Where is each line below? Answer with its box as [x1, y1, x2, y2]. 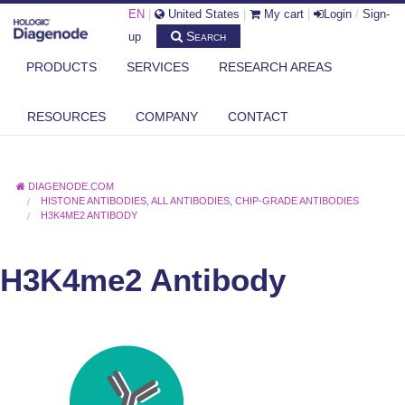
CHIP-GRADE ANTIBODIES [235, 194, 360, 206]
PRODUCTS [26, 60, 97, 75]
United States [165, 7, 240, 21]
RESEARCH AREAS [219, 60, 332, 75]
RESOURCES [27, 108, 106, 124]
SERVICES [127, 60, 189, 75]
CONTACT [228, 108, 288, 124]
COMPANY [136, 108, 198, 124]
